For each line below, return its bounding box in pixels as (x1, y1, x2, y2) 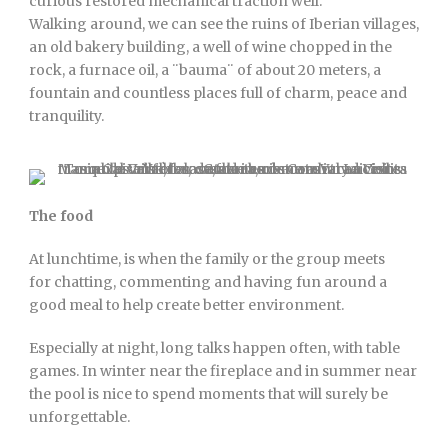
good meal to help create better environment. (29, 296, 344, 314)
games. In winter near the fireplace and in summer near (29, 362, 417, 380)
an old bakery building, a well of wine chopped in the (29, 38, 392, 56)
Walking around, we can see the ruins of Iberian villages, (29, 15, 419, 33)
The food (29, 207, 93, 225)
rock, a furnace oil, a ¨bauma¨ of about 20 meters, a (29, 61, 381, 79)
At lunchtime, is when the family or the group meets (29, 250, 385, 268)
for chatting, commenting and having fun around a (29, 273, 387, 291)
